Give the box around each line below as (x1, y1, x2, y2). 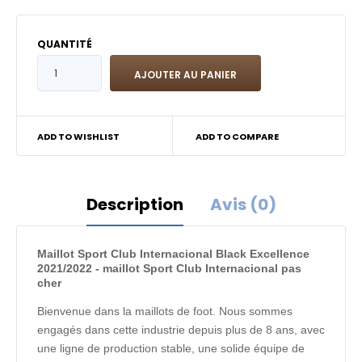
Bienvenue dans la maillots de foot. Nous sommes (37, 305, 293, 318)
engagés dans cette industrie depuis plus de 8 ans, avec (37, 323, 325, 336)
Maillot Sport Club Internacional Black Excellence (37, 247, 309, 260)
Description (86, 193, 183, 216)
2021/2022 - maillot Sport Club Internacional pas (37, 262, 301, 275)
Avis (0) (209, 193, 276, 216)
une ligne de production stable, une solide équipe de (37, 342, 305, 355)
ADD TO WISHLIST (37, 130, 120, 143)
